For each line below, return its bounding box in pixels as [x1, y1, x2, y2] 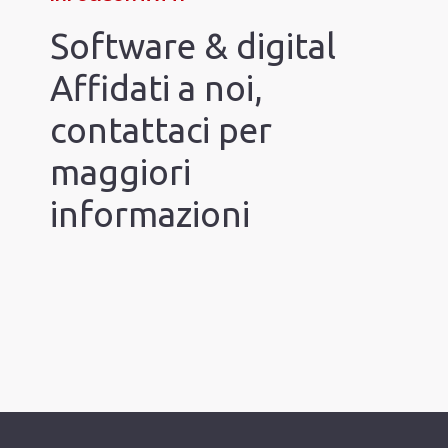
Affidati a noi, [50, 68, 263, 109]
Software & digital [50, 26, 336, 67]
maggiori [50, 152, 191, 193]
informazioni [50, 194, 250, 235]
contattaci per [50, 110, 272, 151]
